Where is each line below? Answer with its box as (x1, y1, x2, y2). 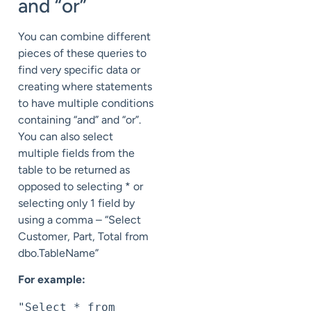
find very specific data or (18, 62, 140, 76)
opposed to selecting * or (18, 179, 143, 193)
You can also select (18, 129, 113, 143)
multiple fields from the (18, 146, 135, 160)
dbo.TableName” (18, 246, 99, 260)
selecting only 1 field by (18, 196, 135, 210)
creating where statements (18, 79, 152, 93)
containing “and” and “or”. (18, 112, 141, 126)
